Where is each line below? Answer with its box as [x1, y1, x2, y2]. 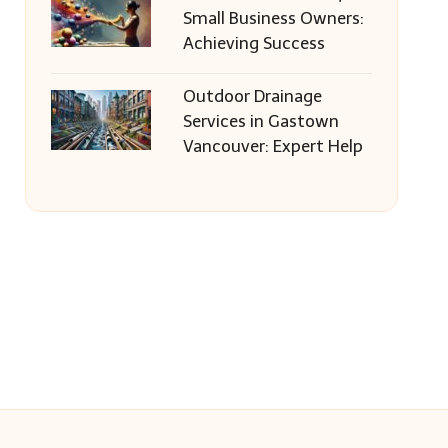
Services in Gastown [182, 111, 339, 131]
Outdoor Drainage [182, 86, 322, 106]
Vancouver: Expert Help [182, 136, 363, 156]
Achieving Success [182, 33, 325, 53]
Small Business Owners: [182, 8, 364, 28]
